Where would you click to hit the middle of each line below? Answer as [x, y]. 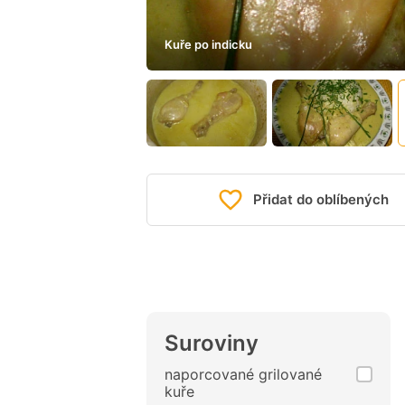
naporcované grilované [243, 375]
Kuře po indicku [208, 44]
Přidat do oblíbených [321, 200]
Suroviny [212, 344]
